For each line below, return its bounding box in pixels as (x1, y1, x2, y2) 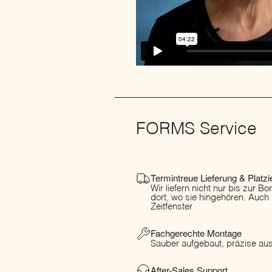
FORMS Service (136, 121, 257, 138)
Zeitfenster (151, 202, 192, 211)
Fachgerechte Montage (151, 226, 242, 239)
